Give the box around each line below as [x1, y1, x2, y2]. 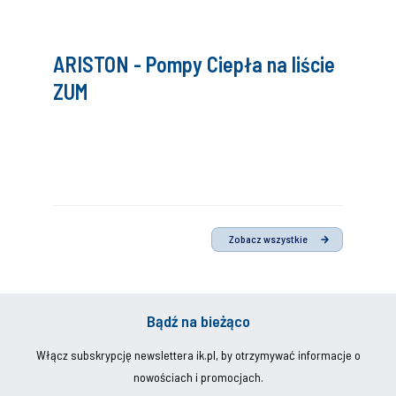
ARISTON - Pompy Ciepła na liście [53, 51, 335, 77]
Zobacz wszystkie [228, 232, 308, 246]
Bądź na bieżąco [146, 310, 250, 331]
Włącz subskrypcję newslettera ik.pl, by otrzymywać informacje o [35, 346, 361, 362]
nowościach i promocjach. [133, 369, 263, 385]
